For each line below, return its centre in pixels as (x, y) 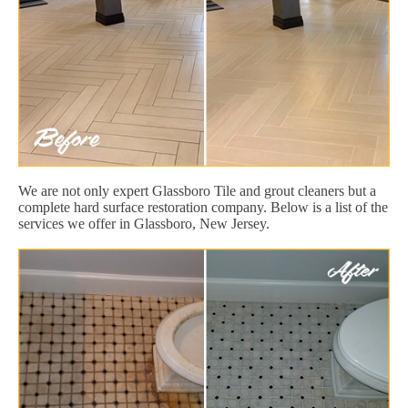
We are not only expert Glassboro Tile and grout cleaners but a (197, 191)
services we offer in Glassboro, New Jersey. (144, 224)
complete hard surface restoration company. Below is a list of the (203, 208)
